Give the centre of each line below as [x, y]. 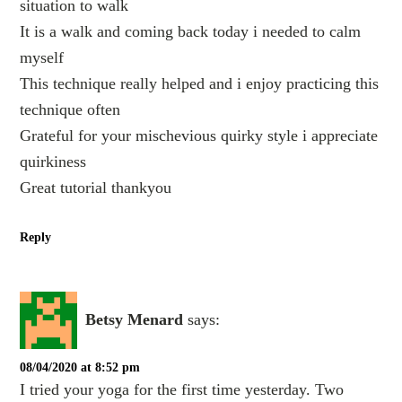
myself [42, 57]
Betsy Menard [135, 320]
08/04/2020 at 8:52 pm [80, 367]
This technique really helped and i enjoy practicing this [200, 83]
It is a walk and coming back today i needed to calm [191, 31]
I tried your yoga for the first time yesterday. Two [182, 389]
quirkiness [53, 161]
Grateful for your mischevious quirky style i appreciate [199, 135]
